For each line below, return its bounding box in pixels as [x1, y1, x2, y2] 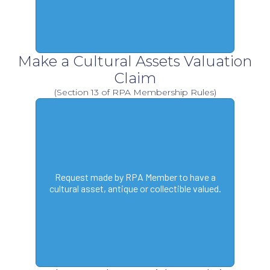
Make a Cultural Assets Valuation [18, 52, 252, 71]
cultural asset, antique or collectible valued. [49, 183, 221, 195]
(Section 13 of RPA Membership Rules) [54, 87, 216, 98]
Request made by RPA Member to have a [54, 171, 216, 183]
